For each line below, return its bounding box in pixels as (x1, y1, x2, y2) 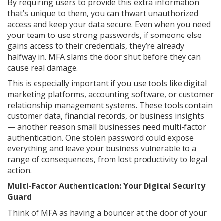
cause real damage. (7, 62, 78, 74)
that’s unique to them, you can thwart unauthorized (7, 8, 198, 19)
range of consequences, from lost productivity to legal (7, 154, 207, 165)
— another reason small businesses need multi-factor (7, 121, 206, 133)
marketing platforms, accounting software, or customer (7, 89, 214, 100)
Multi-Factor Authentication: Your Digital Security (7, 181, 205, 192)
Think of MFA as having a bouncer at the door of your (7, 207, 207, 219)
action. (7, 165, 32, 176)
